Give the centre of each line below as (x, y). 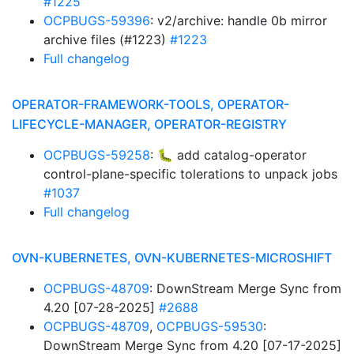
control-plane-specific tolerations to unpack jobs (190, 174)
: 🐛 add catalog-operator (228, 155)
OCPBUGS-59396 (97, 21)
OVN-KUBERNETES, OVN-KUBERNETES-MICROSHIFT (172, 258)
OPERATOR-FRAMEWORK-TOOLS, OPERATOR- (151, 104)
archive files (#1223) (107, 40)
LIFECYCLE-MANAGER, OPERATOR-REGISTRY (149, 124)
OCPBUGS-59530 (210, 326)
